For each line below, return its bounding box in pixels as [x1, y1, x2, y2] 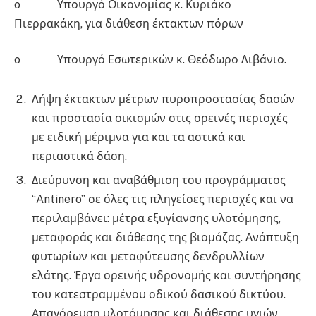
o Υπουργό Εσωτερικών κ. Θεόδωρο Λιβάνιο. [14, 53, 286, 67]
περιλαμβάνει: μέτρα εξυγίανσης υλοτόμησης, [32, 211, 281, 225]
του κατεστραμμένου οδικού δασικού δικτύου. [32, 287, 286, 301]
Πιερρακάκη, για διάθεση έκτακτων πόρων [14, 16, 243, 30]
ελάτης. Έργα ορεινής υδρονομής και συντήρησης [32, 268, 301, 282]
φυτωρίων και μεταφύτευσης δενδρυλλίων [32, 249, 265, 263]
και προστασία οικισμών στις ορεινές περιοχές [32, 111, 288, 125]
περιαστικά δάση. [32, 149, 127, 163]
